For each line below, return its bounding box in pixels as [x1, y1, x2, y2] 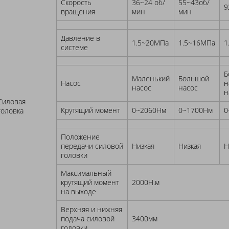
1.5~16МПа [178, 38, 216, 48]
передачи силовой [61, 141, 124, 151]
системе [61, 42, 88, 53]
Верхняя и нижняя [61, 204, 123, 215]
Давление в [61, 33, 101, 43]
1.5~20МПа [132, 38, 169, 48]
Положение [61, 132, 100, 142]
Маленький [132, 74, 170, 84]
